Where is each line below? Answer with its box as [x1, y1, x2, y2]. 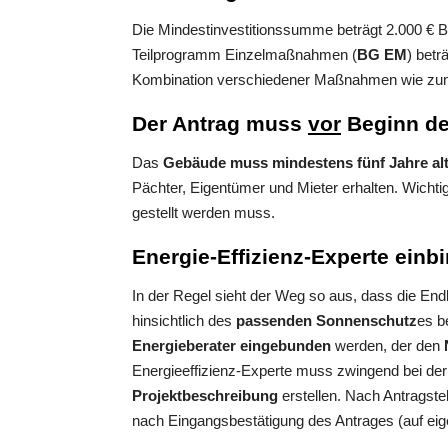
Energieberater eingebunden [132, 337, 331, 355]
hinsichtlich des [132, 312, 236, 330]
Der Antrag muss [132, 112, 308, 136]
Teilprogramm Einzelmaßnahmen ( [132, 46, 357, 64]
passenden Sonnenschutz [236, 312, 417, 330]
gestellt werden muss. [132, 204, 275, 222]
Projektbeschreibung [132, 387, 278, 405]
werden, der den [331, 337, 444, 355]
